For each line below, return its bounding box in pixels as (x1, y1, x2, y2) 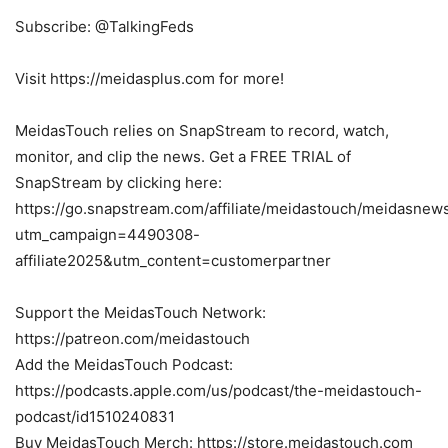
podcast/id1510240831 (15, 407, 175, 427)
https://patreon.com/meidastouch (15, 329, 250, 349)
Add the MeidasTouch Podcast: (15, 355, 233, 375)
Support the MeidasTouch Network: (15, 303, 266, 323)
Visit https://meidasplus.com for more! (15, 69, 284, 89)
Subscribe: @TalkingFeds (15, 17, 194, 37)
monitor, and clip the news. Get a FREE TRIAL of (15, 147, 351, 167)
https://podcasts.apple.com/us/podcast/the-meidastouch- (15, 381, 422, 401)
